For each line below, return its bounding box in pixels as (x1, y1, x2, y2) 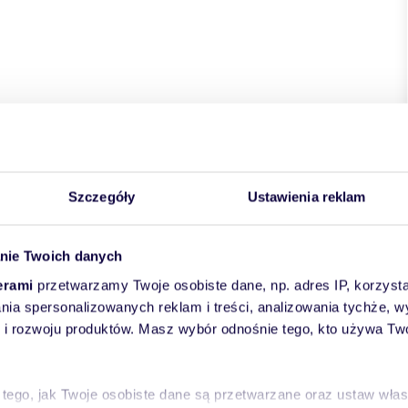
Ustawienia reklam (247, 189, 366, 204)
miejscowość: (134, 151, 223, 169)
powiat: (21, 151, 72, 169)
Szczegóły (68, 189, 135, 204)
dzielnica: (285, 151, 347, 169)
